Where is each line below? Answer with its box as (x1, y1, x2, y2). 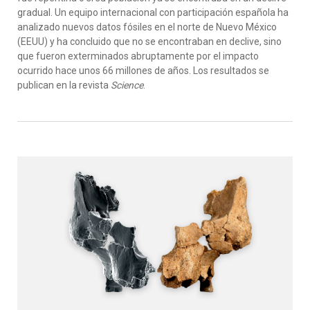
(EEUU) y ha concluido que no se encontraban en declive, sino (17, 36, 282, 47)
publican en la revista (17, 80, 111, 91)
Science (111, 80, 143, 91)
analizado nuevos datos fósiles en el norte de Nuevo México (17, 21, 277, 33)
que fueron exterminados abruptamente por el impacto (17, 51, 259, 62)
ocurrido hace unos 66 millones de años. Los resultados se (17, 65, 269, 76)
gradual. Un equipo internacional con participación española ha (17, 7, 289, 18)
